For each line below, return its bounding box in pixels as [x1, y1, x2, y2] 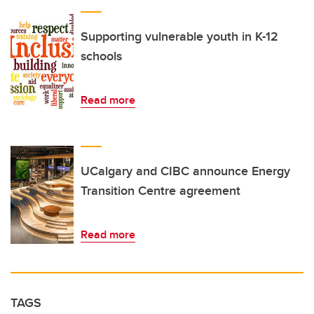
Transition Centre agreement [81, 182, 240, 200]
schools [81, 47, 122, 66]
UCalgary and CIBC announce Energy [81, 162, 290, 181]
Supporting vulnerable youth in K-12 [81, 27, 278, 46]
